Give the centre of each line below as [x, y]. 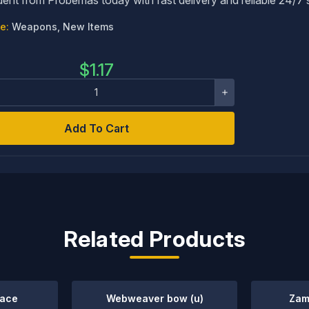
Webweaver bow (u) [154, 298]
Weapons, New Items [62, 26]
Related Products [154, 239]
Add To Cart [96, 128]
